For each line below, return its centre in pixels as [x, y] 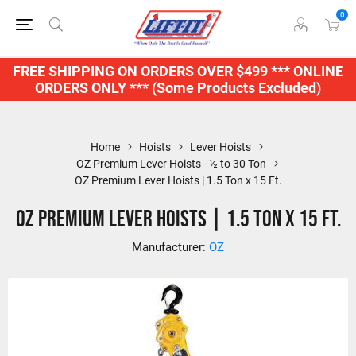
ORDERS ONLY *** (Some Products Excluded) [178, 88]
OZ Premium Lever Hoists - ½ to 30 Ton [171, 164]
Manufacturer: [169, 247]
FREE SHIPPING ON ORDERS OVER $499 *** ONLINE [178, 71]
